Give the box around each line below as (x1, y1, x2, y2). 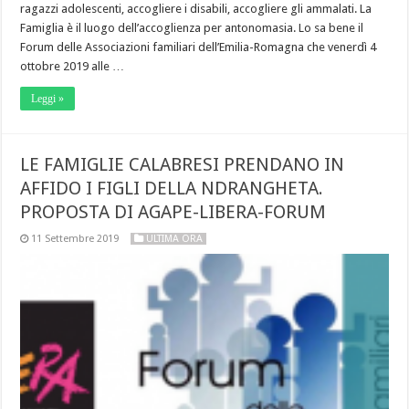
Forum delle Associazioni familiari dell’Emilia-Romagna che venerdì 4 (20, 39, 377, 54)
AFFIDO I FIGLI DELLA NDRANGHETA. (20, 176, 324, 199)
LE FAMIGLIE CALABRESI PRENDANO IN (20, 152, 345, 175)
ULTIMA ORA (146, 232, 204, 245)
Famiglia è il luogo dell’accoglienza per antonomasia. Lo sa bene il (20, 20, 364, 35)
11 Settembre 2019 (31, 232, 120, 245)
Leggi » (31, 91, 65, 105)
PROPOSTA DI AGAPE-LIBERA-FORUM (20, 200, 327, 223)
